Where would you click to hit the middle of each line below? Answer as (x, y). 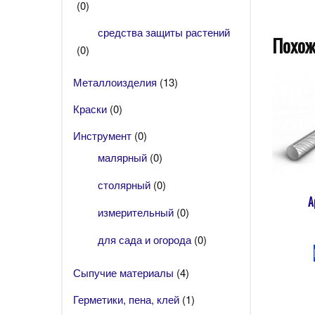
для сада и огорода (144, 239)
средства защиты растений (164, 32)
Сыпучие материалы (123, 272)
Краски (90, 108)
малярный (122, 157)
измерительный (136, 212)
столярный (124, 185)
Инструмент (102, 135)
